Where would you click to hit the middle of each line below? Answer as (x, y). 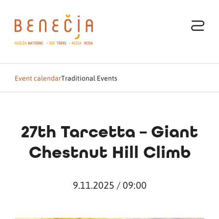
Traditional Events (89, 78)
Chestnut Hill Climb (109, 153)
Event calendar (38, 78)
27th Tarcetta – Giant (109, 132)
